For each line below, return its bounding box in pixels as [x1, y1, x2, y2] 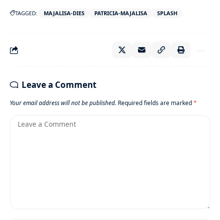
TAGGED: [15, 9, 37, 17]
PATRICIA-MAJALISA [94, 9, 147, 17]
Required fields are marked [118, 99, 193, 107]
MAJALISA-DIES [44, 9, 84, 17]
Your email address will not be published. [10, 99, 116, 107]
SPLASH [157, 9, 177, 17]
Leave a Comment [22, 79, 96, 91]
